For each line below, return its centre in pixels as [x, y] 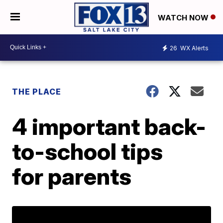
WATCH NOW [184, 17]
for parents [72, 176]
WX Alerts [194, 48]
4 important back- [109, 126]
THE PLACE [37, 91]
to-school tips [88, 151]
